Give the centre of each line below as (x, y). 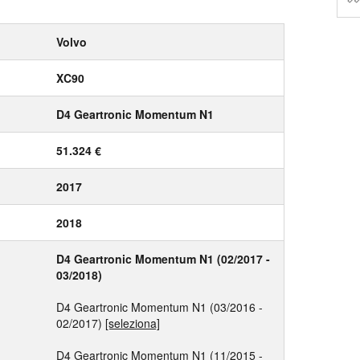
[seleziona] (133, 323)
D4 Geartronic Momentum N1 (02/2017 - (163, 259)
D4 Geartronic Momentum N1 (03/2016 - (160, 307)
